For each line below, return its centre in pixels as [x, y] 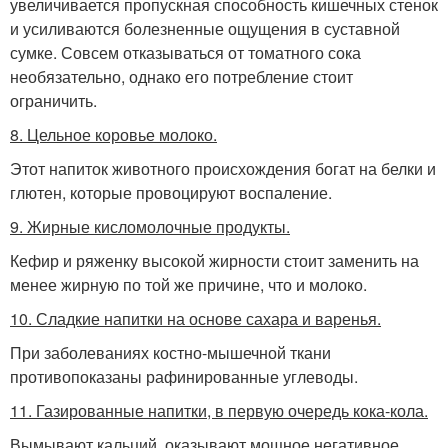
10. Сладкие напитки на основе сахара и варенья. [195, 318]
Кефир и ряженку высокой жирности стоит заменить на [214, 260]
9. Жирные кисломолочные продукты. [150, 226]
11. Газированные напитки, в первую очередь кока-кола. [219, 410]
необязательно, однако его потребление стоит [181, 76]
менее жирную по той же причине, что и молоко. [188, 284]
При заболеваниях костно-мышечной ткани [170, 352]
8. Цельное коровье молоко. [113, 134]
